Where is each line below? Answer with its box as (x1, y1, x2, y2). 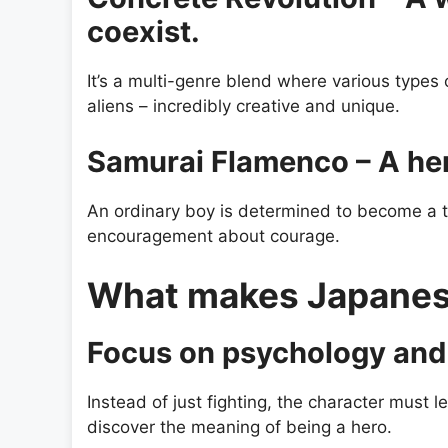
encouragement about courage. (87, 225, 340, 246)
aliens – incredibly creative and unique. (87, 96, 400, 117)
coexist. (87, 14, 200, 50)
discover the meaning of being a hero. (87, 417, 392, 438)
